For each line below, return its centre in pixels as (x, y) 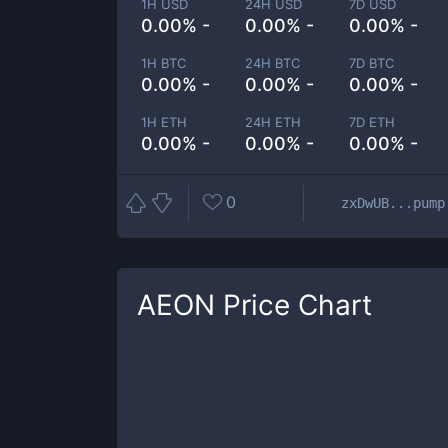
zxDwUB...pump (393, 202)
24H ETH (273, 122)
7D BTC (372, 63)
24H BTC (273, 63)
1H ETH (164, 122)
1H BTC (163, 63)
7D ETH (372, 122)
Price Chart (293, 305)
